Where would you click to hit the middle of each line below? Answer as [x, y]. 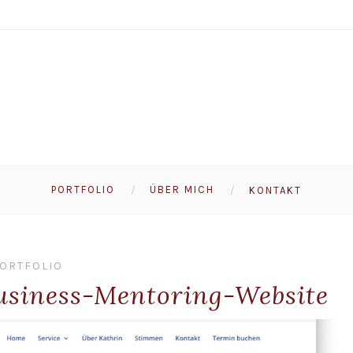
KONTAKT [275, 190]
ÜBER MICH [182, 190]
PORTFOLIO [83, 190]
